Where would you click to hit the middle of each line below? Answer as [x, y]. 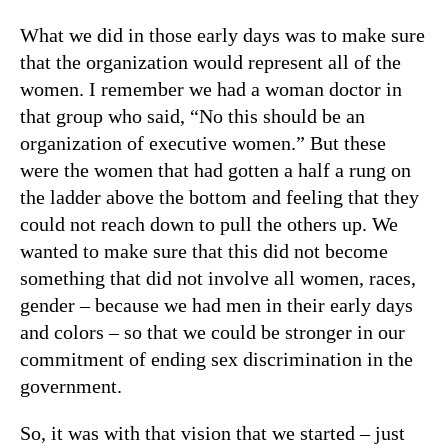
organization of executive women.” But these [203, 142]
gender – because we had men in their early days [216, 304]
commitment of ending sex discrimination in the [216, 358]
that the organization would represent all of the [210, 61]
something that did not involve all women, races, [218, 277]
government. [71, 385]
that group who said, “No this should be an [192, 115]
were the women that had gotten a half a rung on [215, 169]
